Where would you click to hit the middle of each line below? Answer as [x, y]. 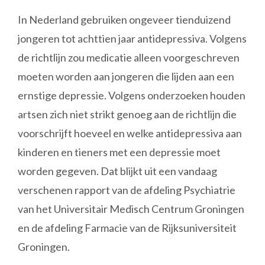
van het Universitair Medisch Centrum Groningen [131, 209]
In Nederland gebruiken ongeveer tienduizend [124, 20]
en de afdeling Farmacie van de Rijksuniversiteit [127, 228]
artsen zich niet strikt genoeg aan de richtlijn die [127, 114]
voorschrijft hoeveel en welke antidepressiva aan [130, 133]
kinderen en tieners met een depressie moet [119, 152]
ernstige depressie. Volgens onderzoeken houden [132, 95]
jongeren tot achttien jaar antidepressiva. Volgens [132, 38]
